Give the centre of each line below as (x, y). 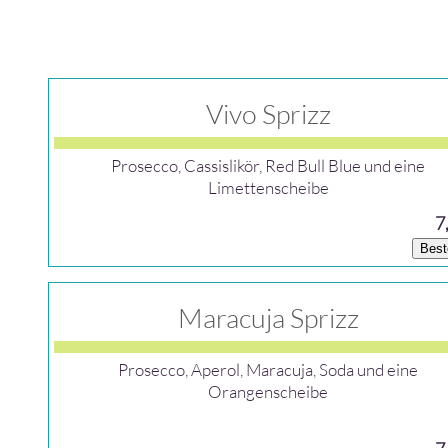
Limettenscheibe (268, 187)
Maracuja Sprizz (268, 317)
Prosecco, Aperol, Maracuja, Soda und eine (268, 369)
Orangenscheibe (268, 391)
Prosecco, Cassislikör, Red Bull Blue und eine (268, 165)
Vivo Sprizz (268, 113)
